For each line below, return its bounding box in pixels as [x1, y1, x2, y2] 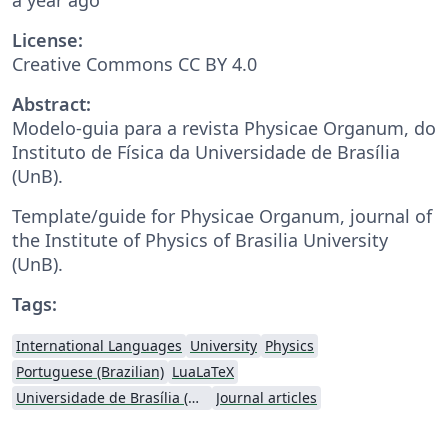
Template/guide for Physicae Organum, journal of [12, 203, 432, 228]
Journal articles [216, 387, 317, 407]
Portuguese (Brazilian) [16, 361, 164, 381]
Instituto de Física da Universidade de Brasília [12, 139, 400, 164]
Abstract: [12, 91, 91, 116]
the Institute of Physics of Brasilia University [12, 227, 388, 252]
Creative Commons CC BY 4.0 [12, 51, 257, 76]
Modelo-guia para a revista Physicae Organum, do [12, 115, 436, 140]
